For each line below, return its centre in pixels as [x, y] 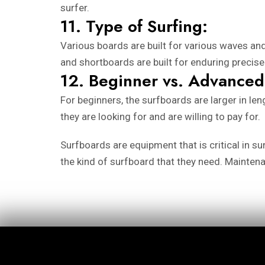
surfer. [75, 7]
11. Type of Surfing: [134, 26]
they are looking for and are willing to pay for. [160, 116]
